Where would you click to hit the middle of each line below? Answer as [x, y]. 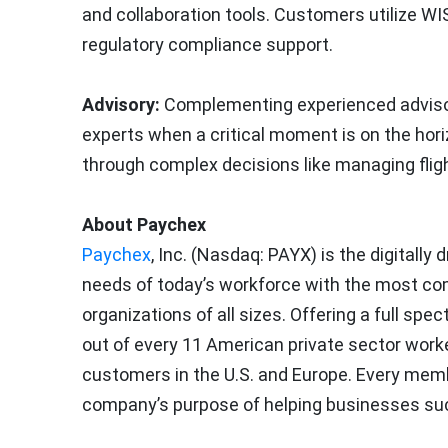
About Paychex [144, 225]
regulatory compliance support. [207, 45]
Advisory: [123, 105]
